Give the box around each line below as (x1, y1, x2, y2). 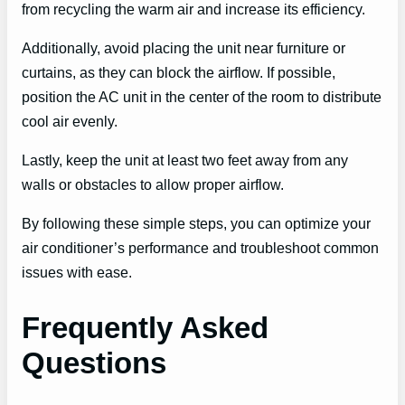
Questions (22, 345, 166, 380)
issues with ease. (22, 264, 132, 281)
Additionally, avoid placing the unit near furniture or (22, 39, 345, 56)
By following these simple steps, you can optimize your (22, 215, 371, 232)
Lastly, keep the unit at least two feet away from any (22, 152, 348, 169)
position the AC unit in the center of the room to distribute (22, 88, 381, 105)
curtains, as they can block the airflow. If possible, (22, 63, 335, 80)
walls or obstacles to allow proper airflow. (22, 176, 284, 193)
